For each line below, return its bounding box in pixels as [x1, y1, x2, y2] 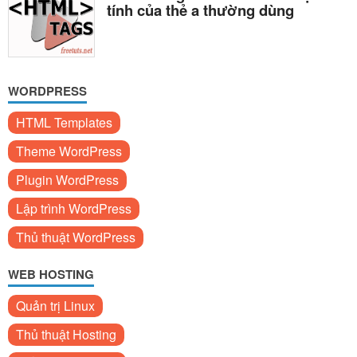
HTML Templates [16, 112, 112, 131]
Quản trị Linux [16, 296, 95, 315]
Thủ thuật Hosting [16, 324, 116, 343]
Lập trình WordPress [16, 198, 131, 218]
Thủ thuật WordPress [16, 227, 135, 246]
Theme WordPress [16, 141, 122, 160]
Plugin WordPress [16, 170, 119, 189]
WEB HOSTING [8, 265, 94, 283]
